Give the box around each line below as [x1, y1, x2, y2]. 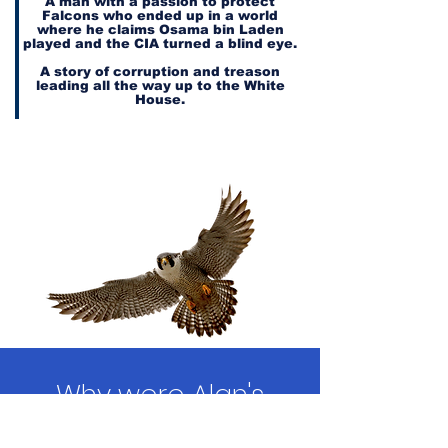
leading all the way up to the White [35, 78, 285, 93]
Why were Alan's [55, 376, 265, 413]
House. [135, 92, 185, 107]
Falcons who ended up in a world [42, 8, 278, 23]
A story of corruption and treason [40, 64, 280, 79]
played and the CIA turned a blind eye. [23, 36, 297, 51]
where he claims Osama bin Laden [36, 22, 284, 37]
